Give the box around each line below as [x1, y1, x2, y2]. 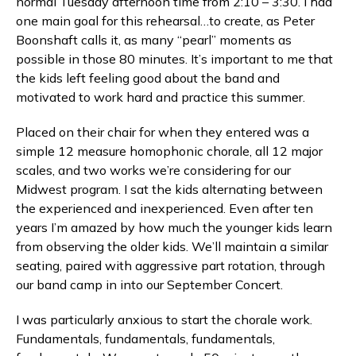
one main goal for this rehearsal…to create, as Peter [16, 13, 315, 29]
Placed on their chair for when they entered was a [16, 124, 309, 140]
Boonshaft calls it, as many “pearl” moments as [16, 32, 292, 48]
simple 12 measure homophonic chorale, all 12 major [16, 143, 323, 159]
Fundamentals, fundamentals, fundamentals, [16, 331, 275, 346]
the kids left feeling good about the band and [16, 70, 280, 86]
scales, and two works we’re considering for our [16, 162, 291, 178]
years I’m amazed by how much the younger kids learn [16, 219, 332, 235]
